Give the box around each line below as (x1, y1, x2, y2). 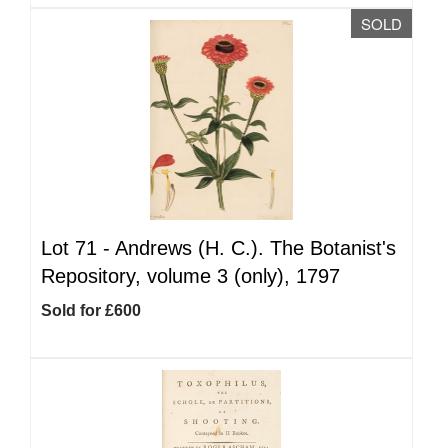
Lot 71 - (41, 237, 115, 259)
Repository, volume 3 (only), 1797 (41, 265, 340, 287)
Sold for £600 (41, 302, 141, 319)
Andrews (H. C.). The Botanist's (115, 237, 396, 259)
